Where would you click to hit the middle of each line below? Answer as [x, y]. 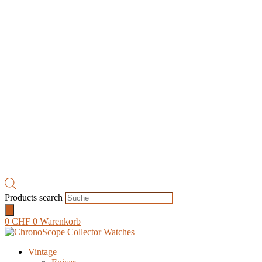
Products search [35, 197]
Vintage [42, 251]
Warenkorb [60, 221]
